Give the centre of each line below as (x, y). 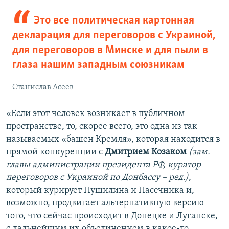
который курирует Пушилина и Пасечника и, (100, 190)
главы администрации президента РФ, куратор (104, 165)
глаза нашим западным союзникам (98, 65)
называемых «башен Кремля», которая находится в (113, 139)
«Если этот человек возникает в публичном (96, 113)
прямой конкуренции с (55, 152)
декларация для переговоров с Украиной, (114, 35)
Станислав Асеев (43, 87)
